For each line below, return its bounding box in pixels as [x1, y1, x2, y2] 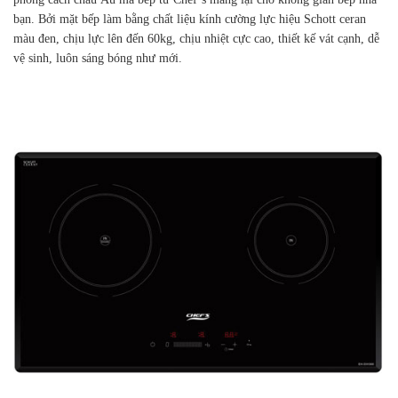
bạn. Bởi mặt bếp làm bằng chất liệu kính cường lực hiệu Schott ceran [13, 12, 366, 27]
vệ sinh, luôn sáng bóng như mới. [13, 52, 182, 66]
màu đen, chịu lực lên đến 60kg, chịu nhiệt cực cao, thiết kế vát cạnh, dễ [13, 32, 379, 46]
